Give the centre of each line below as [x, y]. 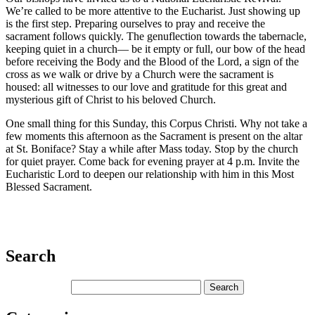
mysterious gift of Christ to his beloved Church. [111, 100]
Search [31, 256]
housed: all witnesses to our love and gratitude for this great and [146, 87]
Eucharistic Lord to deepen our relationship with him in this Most [150, 174]
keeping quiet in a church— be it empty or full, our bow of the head [155, 49]
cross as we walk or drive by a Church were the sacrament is [140, 75]
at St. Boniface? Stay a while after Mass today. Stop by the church [152, 149]
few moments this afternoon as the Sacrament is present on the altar [154, 136]
